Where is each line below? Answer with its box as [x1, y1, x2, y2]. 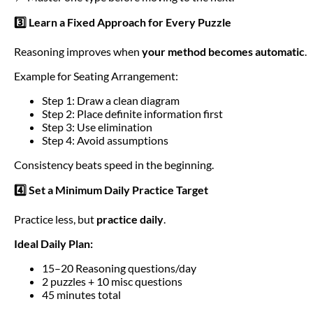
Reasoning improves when [14, 44, 142, 58]
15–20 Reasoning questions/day [42, 261, 196, 275]
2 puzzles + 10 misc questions [42, 274, 182, 288]
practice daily [96, 212, 163, 226]
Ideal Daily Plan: [14, 236, 93, 250]
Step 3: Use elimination [42, 119, 152, 133]
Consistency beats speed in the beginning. [14, 157, 214, 171]
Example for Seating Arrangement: [14, 68, 178, 82]
